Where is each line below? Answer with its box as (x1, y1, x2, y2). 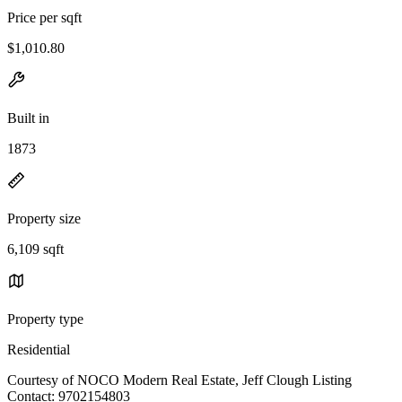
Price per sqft (7, 9, 82, 25)
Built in (7, 109, 49, 126)
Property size (7, 210, 81, 226)
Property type (7, 310, 83, 327)
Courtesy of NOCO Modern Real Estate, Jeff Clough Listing (7, 371, 352, 388)
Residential (7, 341, 70, 357)
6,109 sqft (7, 240, 64, 257)
